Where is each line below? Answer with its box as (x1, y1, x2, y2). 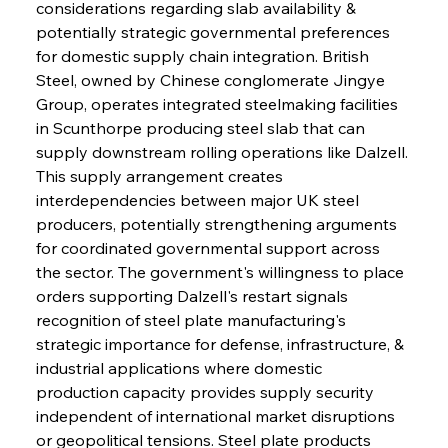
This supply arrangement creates (35, 165, 287, 186)
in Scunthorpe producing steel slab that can (35, 117, 369, 138)
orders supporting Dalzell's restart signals (35, 285, 352, 306)
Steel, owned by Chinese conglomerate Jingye (35, 69, 389, 90)
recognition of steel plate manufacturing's (35, 309, 350, 330)
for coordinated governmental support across (35, 237, 384, 258)
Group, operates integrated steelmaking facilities (35, 93, 402, 114)
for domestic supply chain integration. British (35, 45, 373, 66)
